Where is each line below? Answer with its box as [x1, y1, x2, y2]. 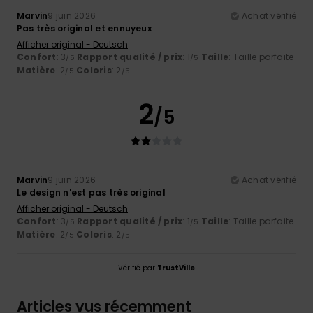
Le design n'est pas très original [17, 186, 166, 198]
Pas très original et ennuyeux [17, 22, 152, 34]
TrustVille [157, 262, 195, 273]
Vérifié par [118, 262, 157, 273]
